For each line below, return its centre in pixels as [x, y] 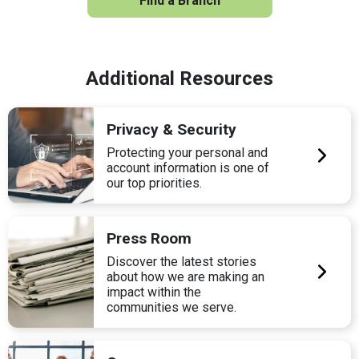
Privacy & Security [172, 129]
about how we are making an [186, 276]
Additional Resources [179, 78]
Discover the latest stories [182, 261]
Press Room [149, 238]
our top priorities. [155, 183]
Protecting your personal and [188, 152]
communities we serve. [172, 307]
